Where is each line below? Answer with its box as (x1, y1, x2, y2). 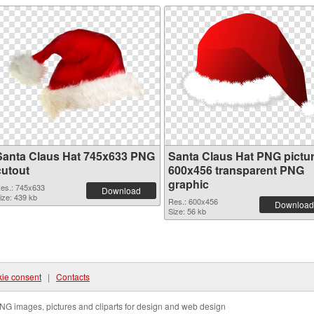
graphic (168, 176, 209, 192)
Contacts (56, 271, 90, 282)
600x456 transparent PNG (168, 162, 304, 178)
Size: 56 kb (168, 205, 206, 217)
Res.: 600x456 (168, 196, 218, 207)
